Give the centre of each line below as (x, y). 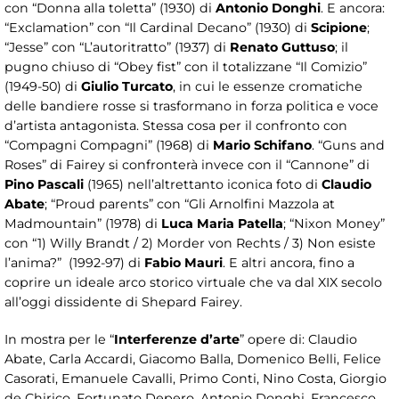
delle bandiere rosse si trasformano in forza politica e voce (191, 106)
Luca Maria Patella (222, 224)
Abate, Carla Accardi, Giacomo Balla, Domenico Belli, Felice (193, 359)
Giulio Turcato (127, 87)
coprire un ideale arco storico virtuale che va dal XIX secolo (193, 283)
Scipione (339, 28)
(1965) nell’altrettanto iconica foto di (203, 185)
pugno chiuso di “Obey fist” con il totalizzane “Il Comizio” (186, 67)
